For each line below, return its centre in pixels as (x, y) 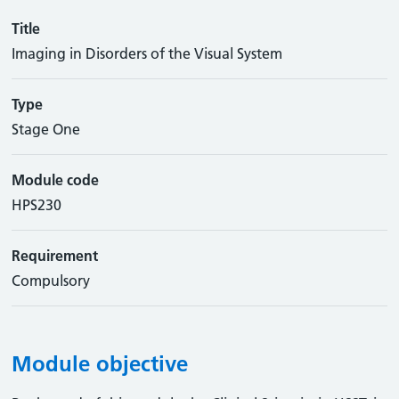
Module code (56, 180)
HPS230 (37, 205)
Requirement (55, 256)
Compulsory (51, 281)
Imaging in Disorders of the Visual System (147, 53)
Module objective (100, 364)
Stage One (46, 129)
